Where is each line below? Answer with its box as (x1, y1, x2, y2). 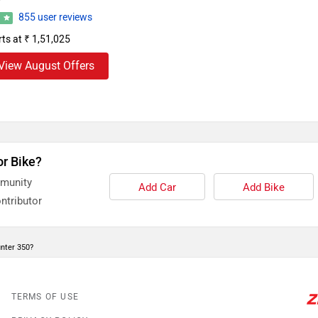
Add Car (138, 181, 176, 194)
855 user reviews (18, 11, 93, 24)
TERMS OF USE (11, 292, 79, 302)
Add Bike (242, 181, 285, 194)
